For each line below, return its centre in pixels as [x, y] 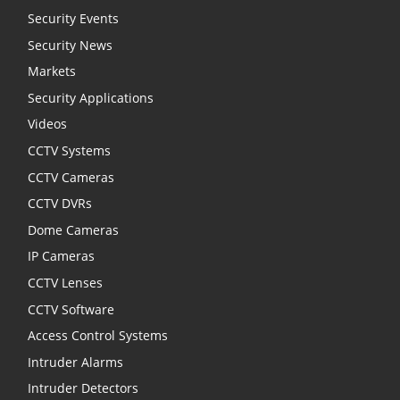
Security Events [73, 19]
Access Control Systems [98, 336]
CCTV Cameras [71, 177]
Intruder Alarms [75, 362]
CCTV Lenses [65, 283]
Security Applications [91, 97]
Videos [47, 124]
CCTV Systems [69, 151]
